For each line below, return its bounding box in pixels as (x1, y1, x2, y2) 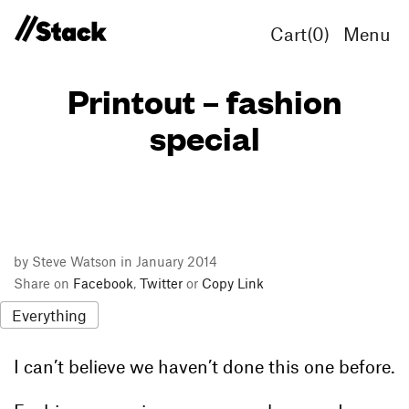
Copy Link (202, 274, 264, 291)
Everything (12, 305, 87, 324)
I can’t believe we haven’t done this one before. (14, 355, 395, 378)
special (149, 115, 260, 158)
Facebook (73, 274, 133, 291)
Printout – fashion (67, 79, 342, 121)
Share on (14, 274, 73, 291)
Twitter (140, 274, 183, 291)
